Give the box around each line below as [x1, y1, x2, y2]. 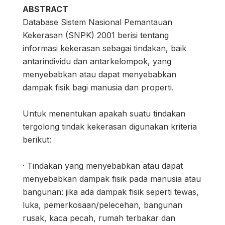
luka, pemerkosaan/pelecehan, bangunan [23, 200, 182, 210]
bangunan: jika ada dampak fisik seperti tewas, [23, 187, 199, 197]
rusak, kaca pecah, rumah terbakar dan [23, 213, 175, 223]
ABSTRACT [23, 4, 68, 15]
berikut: [23, 135, 51, 145]
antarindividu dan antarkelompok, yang [23, 56, 171, 67]
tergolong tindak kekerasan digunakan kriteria [23, 122, 197, 132]
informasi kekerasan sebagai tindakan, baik [23, 43, 186, 54]
